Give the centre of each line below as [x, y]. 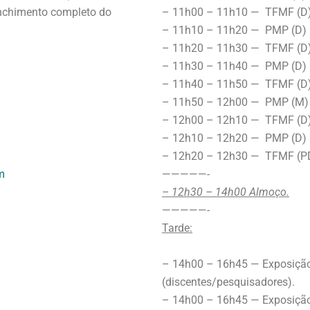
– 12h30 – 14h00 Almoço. [226, 192]
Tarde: [177, 228]
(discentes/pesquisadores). [228, 282]
